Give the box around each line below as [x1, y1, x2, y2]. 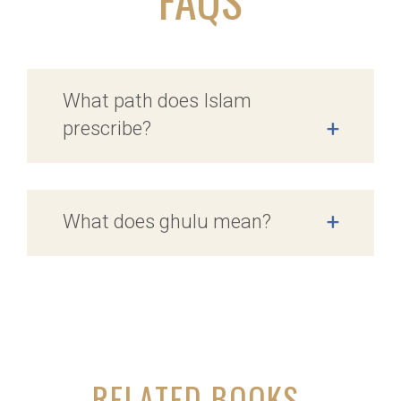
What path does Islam [63, 89, 252, 112]
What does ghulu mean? [63, 209, 271, 233]
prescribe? [63, 116, 151, 140]
